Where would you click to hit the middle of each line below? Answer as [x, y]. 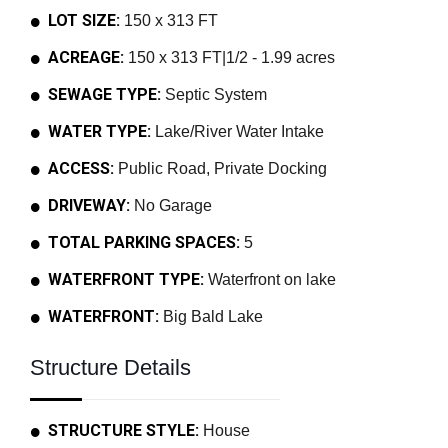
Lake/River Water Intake [237, 131]
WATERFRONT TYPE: [126, 279]
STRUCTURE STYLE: [123, 430]
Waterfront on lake [270, 279]
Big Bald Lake [211, 316]
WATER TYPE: [99, 131]
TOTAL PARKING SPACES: [144, 242]
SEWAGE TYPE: [104, 94]
